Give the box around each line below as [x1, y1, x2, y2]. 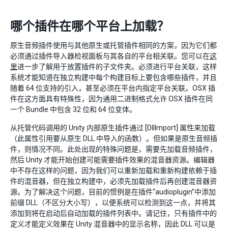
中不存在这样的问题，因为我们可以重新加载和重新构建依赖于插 [10, 166, 217, 175]
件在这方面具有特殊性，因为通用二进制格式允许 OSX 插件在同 [10, 95, 213, 103]
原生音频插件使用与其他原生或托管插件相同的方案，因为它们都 [10, 41, 217, 50]
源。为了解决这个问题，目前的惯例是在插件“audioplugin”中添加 [10, 188, 216, 196]
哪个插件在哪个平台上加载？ [10, 19, 169, 34]
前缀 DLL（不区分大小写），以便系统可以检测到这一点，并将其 [10, 198, 216, 207]
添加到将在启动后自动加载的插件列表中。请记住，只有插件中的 [10, 209, 217, 218]
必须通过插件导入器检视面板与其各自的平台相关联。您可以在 [10, 52, 210, 61]
